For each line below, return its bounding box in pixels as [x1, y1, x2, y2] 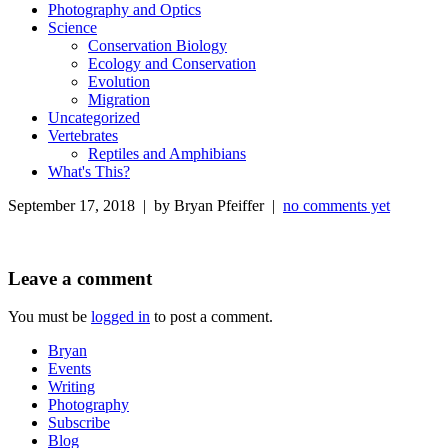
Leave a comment [8, 267, 152, 289]
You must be [8, 308, 91, 326]
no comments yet [283, 196, 390, 214]
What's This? [48, 162, 130, 180]
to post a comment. [150, 308, 273, 326]
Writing [48, 378, 95, 396]
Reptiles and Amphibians [88, 144, 246, 162]
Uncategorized [48, 108, 140, 126]
